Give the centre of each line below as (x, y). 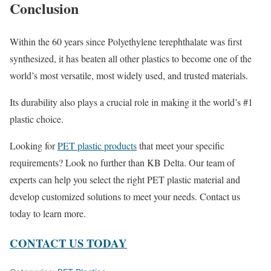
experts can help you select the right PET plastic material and (125, 179)
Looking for (34, 145)
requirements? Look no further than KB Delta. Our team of (122, 162)
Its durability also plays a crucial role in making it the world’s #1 (131, 102)
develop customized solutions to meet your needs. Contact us (125, 196)
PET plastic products (97, 145)
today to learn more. (48, 213)
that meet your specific (181, 145)
